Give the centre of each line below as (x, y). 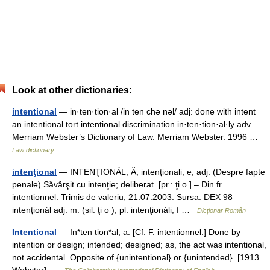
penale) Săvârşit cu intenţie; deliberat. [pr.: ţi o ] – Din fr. (118, 184)
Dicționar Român (221, 210)
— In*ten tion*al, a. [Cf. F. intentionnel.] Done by (149, 232)
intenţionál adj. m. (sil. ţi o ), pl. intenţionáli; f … (105, 209)
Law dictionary (33, 150)
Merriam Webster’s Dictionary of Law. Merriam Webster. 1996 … (137, 137)
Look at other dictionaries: (72, 90)
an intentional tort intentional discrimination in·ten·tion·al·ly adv (131, 124)
